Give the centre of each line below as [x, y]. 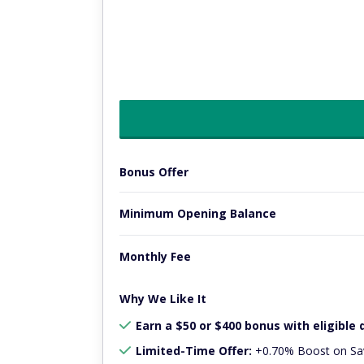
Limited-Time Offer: [194, 351]
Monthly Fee [155, 257]
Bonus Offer [154, 171]
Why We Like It [163, 299]
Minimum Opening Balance [198, 214]
